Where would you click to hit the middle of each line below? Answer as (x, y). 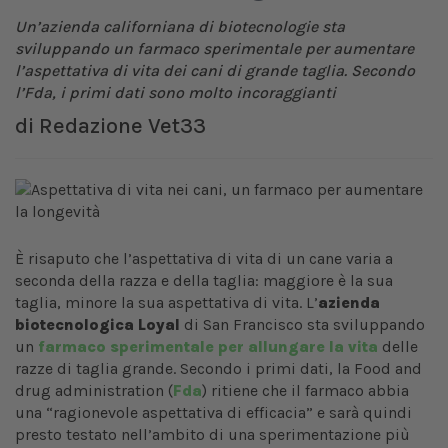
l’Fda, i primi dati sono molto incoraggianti (175, 93)
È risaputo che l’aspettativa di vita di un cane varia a (204, 259)
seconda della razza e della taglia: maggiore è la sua (204, 281)
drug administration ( (94, 391)
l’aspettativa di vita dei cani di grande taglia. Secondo (215, 71)
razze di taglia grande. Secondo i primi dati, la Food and (218, 369)
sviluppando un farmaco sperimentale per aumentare (214, 49)
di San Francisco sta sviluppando (302, 325)
